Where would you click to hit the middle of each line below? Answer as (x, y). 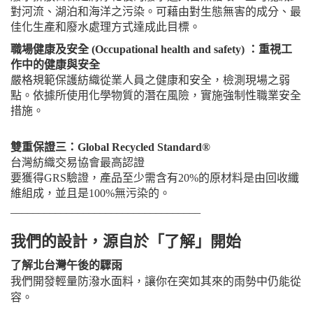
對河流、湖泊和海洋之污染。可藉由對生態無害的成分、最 (156, 11)
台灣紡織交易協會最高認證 (78, 162)
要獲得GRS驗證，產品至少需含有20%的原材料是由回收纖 (155, 177)
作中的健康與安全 (55, 64)
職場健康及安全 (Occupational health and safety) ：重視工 (151, 49)
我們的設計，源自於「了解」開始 (126, 241)
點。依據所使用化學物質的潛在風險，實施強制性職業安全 (156, 95)
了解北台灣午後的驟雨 (66, 265)
